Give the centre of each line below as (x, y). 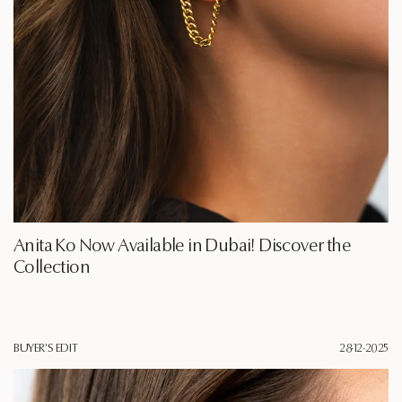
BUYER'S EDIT (46, 349)
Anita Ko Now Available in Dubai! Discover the (182, 247)
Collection (52, 269)
